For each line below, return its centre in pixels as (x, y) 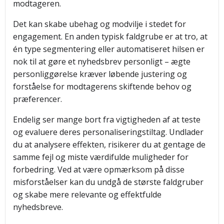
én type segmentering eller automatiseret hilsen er (109, 49)
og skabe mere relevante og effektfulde (87, 194)
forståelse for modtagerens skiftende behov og (102, 86)
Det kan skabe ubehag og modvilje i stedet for (99, 24)
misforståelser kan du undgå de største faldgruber (108, 182)
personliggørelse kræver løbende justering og (100, 74)
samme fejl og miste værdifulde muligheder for (101, 157)
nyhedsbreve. (38, 207)
